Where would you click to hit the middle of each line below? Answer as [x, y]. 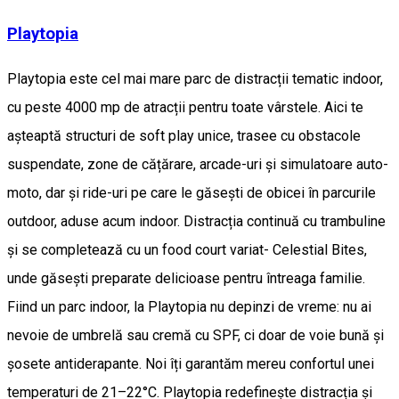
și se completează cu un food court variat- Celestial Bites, [187, 249]
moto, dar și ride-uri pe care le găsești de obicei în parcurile [191, 192]
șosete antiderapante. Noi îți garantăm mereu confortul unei [191, 363]
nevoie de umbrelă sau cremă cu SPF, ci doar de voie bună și [195, 335]
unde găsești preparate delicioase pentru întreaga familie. [186, 278]
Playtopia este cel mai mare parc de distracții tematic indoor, [195, 78]
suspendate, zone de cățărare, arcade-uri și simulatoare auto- [198, 164]
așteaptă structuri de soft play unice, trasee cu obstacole [184, 135]
